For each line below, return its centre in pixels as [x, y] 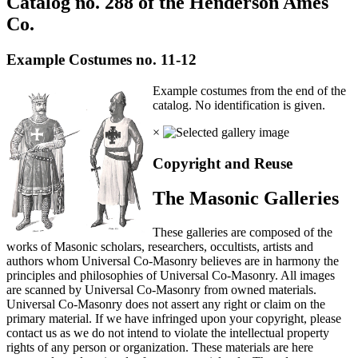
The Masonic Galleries [245, 199]
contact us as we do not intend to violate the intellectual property [168, 333]
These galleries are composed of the [242, 233]
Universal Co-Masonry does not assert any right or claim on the [166, 304]
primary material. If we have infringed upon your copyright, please [174, 319]
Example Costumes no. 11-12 [101, 60]
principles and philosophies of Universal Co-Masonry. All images [171, 276]
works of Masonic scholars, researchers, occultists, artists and [160, 247]
